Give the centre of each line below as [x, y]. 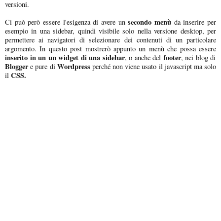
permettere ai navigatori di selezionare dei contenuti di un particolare [110, 39]
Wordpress [73, 66]
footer [172, 57]
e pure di [42, 66]
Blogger [17, 66]
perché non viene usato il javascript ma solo [153, 66]
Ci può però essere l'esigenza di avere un [67, 22]
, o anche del [144, 57]
